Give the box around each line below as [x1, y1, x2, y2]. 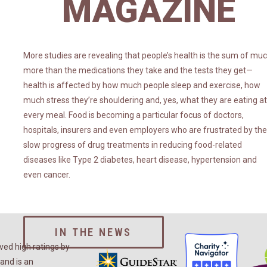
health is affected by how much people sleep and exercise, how [23, 80, 260, 90]
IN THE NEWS [55, 226, 132, 238]
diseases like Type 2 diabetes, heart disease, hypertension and [23, 155, 257, 164]
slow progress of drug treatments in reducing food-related [23, 140, 242, 150]
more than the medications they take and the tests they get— [23, 66, 253, 75]
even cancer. [23, 170, 70, 179]
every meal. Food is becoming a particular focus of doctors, [23, 110, 244, 120]
